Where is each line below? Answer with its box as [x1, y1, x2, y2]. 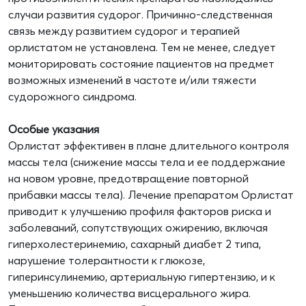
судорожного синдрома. [8, 89, 137, 104]
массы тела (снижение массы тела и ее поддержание [8, 155, 286, 169]
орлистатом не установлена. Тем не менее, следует [8, 40, 276, 55]
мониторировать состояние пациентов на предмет [8, 57, 275, 71]
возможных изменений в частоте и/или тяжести [8, 73, 256, 87]
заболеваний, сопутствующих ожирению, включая [8, 221, 268, 235]
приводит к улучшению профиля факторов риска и [8, 204, 271, 219]
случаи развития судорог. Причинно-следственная [8, 8, 273, 22]
